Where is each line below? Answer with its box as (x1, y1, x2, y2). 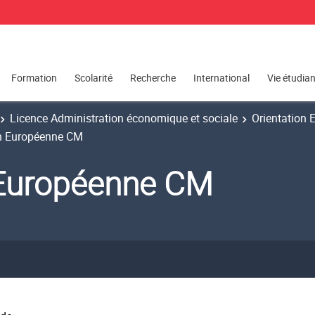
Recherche (130, 71, 176, 85)
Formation (11, 71, 57, 85)
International (193, 71, 250, 85)
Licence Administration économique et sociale (10, 110, 238, 126)
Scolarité (75, 71, 112, 85)
